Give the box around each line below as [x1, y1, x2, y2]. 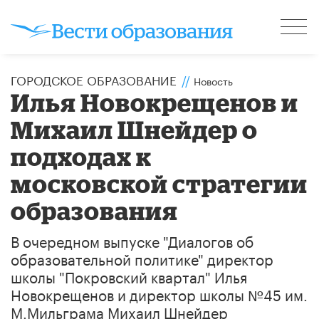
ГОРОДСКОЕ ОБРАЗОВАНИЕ [11, 69, 177, 88]
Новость [194, 72, 233, 88]
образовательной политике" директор [11, 246, 273, 269]
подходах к [11, 142, 152, 170]
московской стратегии [11, 169, 308, 197]
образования [11, 196, 179, 224]
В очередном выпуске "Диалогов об [11, 228, 253, 251]
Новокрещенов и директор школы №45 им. [11, 281, 308, 305]
